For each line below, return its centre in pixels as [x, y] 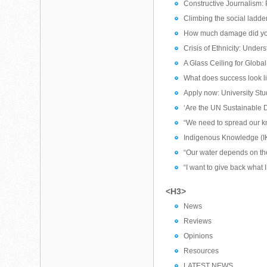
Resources [201, 251]
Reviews [198, 221]
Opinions [198, 236]
